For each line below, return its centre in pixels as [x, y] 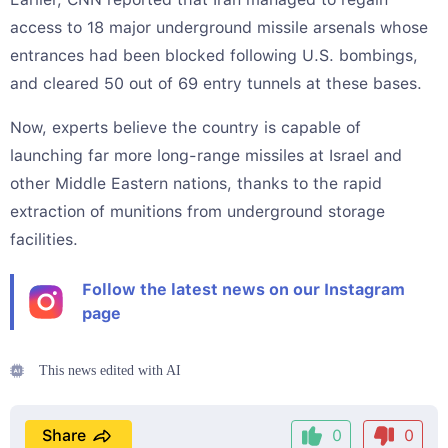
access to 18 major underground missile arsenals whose [219, 28]
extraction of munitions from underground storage [197, 212]
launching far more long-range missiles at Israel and [206, 156]
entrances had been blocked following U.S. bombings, [214, 56]
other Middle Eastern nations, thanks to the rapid [196, 184]
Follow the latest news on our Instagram [243, 290]
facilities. [44, 240]
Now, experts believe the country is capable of [185, 128]
